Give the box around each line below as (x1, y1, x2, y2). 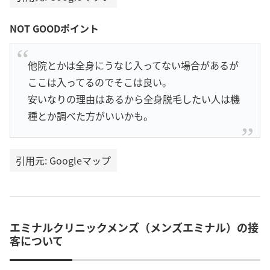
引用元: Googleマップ (16, 152, 111, 168)
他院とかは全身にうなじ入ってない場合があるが (27, 57, 239, 72)
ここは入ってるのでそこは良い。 (27, 74, 172, 89)
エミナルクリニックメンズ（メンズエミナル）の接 (10, 219, 259, 235)
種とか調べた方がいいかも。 (27, 108, 153, 123)
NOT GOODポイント (10, 20, 99, 36)
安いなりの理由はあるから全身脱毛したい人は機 (27, 91, 240, 106)
